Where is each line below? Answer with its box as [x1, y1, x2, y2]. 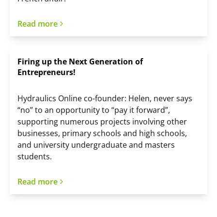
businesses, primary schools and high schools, [17, 128, 187, 139]
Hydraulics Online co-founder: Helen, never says [17, 93, 192, 104]
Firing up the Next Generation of [17, 56, 143, 67]
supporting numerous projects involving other [17, 116, 187, 127]
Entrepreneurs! [17, 67, 76, 78]
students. [17, 151, 52, 162]
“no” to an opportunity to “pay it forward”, [17, 105, 170, 116]
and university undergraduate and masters [17, 139, 175, 151]
